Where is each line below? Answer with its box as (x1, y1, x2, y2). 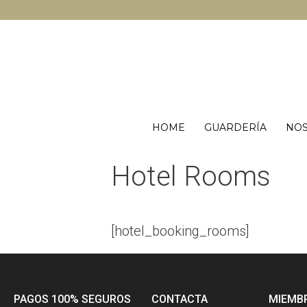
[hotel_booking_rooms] (111, 222, 249, 239)
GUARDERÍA (204, 121, 267, 134)
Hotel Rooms (111, 160, 271, 193)
